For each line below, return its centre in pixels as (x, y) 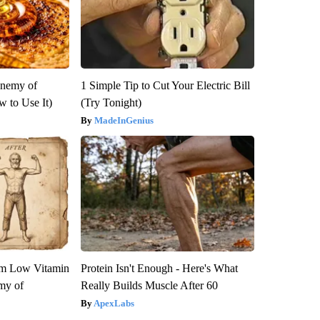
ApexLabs (114, 303)
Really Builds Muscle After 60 (149, 285)
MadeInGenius (124, 120)
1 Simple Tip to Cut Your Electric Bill (165, 85)
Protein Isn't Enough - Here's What (159, 268)
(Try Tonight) (111, 102)
